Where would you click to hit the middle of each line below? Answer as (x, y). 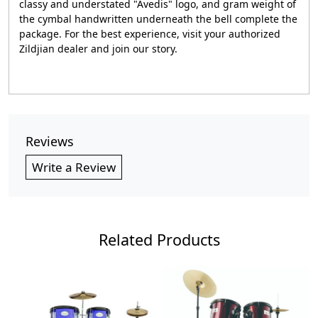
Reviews (50, 141)
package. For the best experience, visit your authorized (150, 34)
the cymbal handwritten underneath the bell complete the (158, 19)
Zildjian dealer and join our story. (98, 49)
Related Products (159, 240)
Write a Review (74, 167)
